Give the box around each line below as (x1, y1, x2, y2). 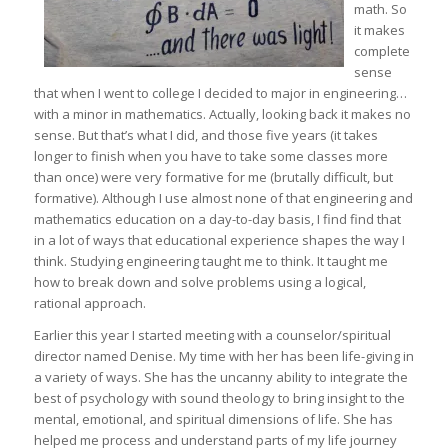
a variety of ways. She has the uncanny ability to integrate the (33, 368, 408, 387)
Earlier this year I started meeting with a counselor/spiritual (33, 326, 391, 345)
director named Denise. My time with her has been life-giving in (33, 347, 414, 366)
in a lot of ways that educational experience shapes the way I (33, 231, 405, 250)
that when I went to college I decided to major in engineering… (33, 84, 407, 103)
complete (353, 42, 410, 61)
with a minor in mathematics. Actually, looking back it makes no (33, 105, 411, 124)
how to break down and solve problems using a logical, (33, 273, 366, 292)
